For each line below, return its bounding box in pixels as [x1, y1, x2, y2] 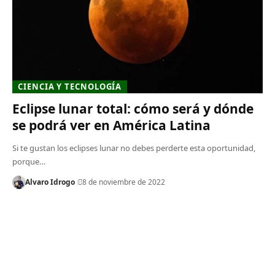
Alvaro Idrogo [25, 176, 75, 187]
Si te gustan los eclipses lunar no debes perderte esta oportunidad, [12, 142, 255, 153]
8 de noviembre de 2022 [82, 176, 165, 187]
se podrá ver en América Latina [12, 116, 211, 134]
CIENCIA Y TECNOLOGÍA [18, 80, 122, 92]
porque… [12, 155, 45, 167]
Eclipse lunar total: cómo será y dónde [12, 99, 254, 117]
